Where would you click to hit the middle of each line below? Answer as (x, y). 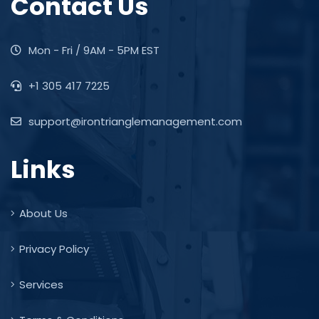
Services (41, 284)
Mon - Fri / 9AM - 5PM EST (93, 50)
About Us (43, 213)
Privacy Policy (54, 249)
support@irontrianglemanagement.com (134, 121)
